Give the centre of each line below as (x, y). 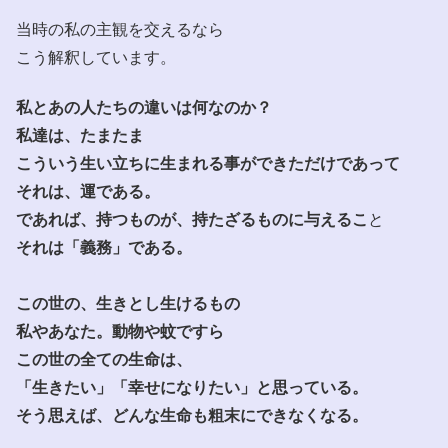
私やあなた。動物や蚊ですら (120, 330)
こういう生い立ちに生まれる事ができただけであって (208, 162)
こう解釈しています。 (96, 56)
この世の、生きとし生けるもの (128, 302)
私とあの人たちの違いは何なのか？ (144, 106)
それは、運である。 (88, 190)
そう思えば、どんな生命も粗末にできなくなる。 (192, 414)
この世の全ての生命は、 (104, 358)
